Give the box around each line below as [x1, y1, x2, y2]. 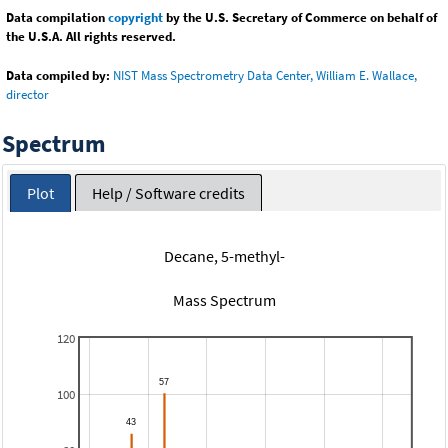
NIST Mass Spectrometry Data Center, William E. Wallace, [113, 67, 417, 85]
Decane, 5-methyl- [163, 245, 285, 266]
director [6, 86, 49, 104]
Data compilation [6, 9, 108, 27]
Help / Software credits [91, 182, 245, 203]
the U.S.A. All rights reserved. [6, 28, 176, 46]
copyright [108, 9, 163, 27]
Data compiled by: [6, 67, 110, 85]
